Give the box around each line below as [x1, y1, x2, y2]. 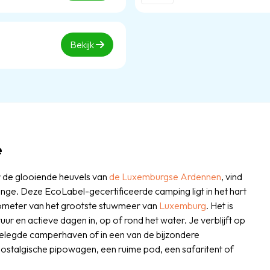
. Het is [206, 199, 233, 212]
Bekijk [70, 39, 96, 51]
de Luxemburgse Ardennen [109, 171, 221, 183]
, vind [221, 171, 242, 183]
